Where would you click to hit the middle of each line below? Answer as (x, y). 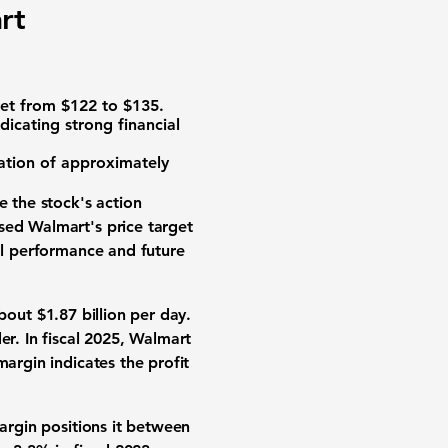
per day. (158, 314)
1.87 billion (85, 314)
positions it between (113, 426)
